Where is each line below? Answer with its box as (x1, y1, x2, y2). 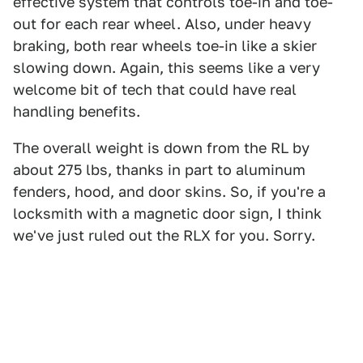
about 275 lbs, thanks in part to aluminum (13, 161, 305, 178)
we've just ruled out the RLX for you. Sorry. (13, 227, 315, 244)
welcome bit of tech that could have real (13, 81, 297, 98)
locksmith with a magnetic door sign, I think (13, 205, 322, 222)
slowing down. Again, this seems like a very (13, 59, 320, 76)
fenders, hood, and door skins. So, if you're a (13, 183, 326, 200)
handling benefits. (13, 103, 140, 120)
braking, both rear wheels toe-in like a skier (13, 37, 317, 54)
